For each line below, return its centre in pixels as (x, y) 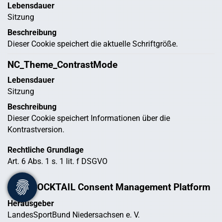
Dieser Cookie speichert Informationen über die (89, 118)
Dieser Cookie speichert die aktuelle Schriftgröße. (93, 44)
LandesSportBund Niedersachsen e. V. (74, 215)
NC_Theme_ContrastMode (62, 65)
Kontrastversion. (36, 130)
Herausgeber (31, 204)
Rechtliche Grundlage (46, 150)
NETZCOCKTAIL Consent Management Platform (109, 188)
